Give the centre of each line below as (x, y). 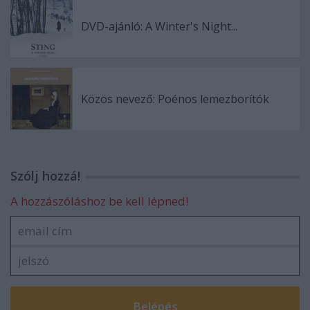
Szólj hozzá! (45, 175)
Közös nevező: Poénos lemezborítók (175, 99)
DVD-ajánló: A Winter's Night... (159, 26)
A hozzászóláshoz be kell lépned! (99, 201)
